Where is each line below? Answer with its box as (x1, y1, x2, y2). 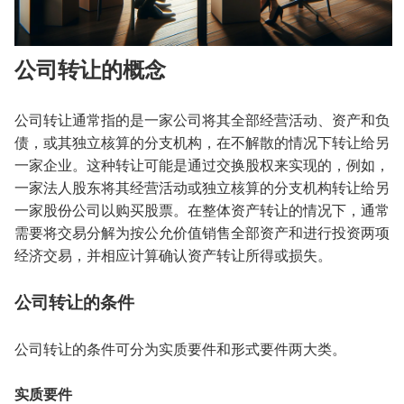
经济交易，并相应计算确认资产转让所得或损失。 (14, 244, 332, 266)
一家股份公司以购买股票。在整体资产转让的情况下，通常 (14, 199, 390, 221)
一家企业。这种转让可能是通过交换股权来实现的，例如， (14, 154, 390, 176)
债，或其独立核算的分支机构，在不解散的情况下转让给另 (14, 132, 390, 153)
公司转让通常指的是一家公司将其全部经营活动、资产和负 (14, 109, 390, 131)
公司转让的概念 (14, 53, 166, 85)
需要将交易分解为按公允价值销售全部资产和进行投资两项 (14, 222, 390, 243)
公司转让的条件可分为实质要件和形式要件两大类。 (14, 338, 346, 360)
